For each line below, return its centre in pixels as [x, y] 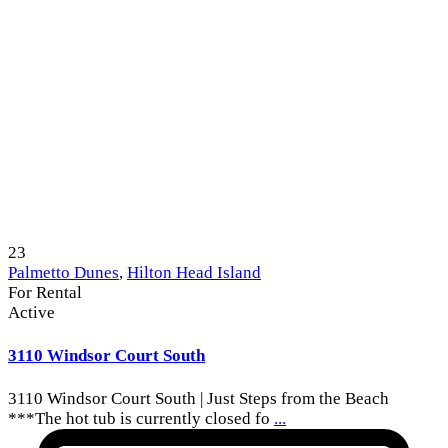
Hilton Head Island [194, 273]
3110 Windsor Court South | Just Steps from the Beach [198, 398]
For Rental [45, 293]
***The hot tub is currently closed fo [141, 418]
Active [31, 313]
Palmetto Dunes [63, 273]
